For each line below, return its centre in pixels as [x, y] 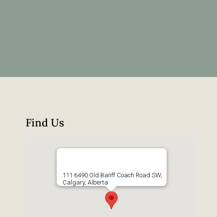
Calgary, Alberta [85, 183]
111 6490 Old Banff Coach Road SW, [112, 175]
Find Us [45, 123]
